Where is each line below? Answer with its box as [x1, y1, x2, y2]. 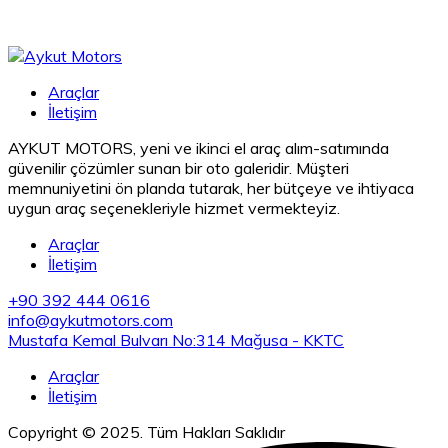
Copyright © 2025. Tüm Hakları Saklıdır [8, 421, 285, 442]
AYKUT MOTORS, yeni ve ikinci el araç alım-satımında [8, 137, 389, 158]
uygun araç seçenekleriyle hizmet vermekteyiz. [8, 197, 340, 218]
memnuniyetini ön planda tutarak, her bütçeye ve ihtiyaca [8, 177, 414, 198]
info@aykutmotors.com [8, 309, 173, 330]
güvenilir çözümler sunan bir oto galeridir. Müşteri [8, 157, 349, 178]
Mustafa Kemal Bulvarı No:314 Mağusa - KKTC [8, 329, 344, 350]
